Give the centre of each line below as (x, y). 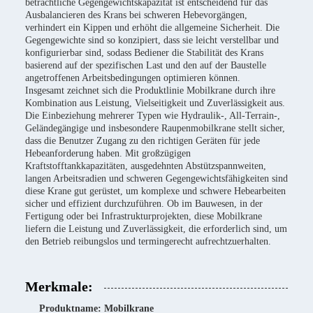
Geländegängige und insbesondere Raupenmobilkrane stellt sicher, (155, 128)
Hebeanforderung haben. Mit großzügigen (108, 153)
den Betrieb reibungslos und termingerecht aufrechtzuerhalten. (148, 241)
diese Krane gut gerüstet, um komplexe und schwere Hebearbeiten (155, 191)
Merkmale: (59, 286)
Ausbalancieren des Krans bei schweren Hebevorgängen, (136, 15)
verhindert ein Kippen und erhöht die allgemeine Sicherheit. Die (152, 28)
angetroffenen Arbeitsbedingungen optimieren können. (133, 78)
